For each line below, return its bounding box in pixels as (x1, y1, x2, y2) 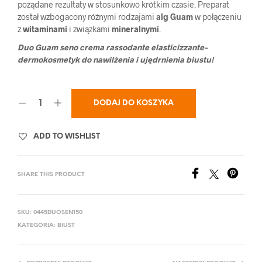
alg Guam (156, 11, 193, 22)
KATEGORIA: (18, 222, 57, 229)
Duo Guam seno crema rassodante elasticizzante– (18, 42, 208, 52)
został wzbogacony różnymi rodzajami (18, 11, 156, 22)
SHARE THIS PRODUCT (18, 171, 85, 178)
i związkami (67, 23, 112, 34)
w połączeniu (193, 11, 242, 22)
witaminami (23, 23, 67, 34)
